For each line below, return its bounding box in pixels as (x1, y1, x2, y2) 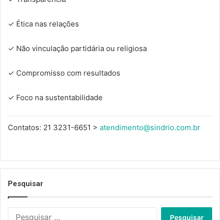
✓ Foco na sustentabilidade (8, 93, 103, 103)
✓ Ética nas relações (8, 19, 79, 29)
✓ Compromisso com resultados (8, 68, 120, 78)
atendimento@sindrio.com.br (100, 123, 200, 133)
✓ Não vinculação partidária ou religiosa (8, 44, 147, 54)
